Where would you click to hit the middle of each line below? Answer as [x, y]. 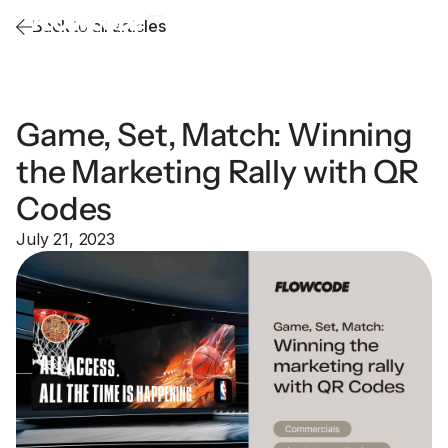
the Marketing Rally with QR [217, 171]
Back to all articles [99, 26]
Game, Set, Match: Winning [214, 134]
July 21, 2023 [65, 239]
